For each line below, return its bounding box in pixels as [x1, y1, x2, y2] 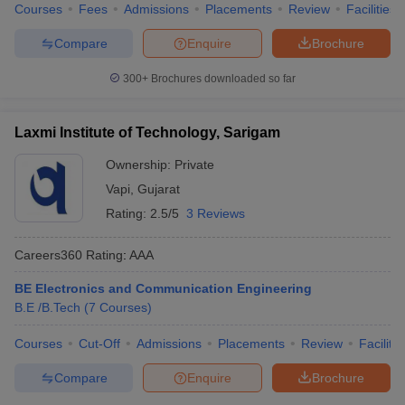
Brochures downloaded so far [148, 72, 296, 85]
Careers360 [14, 247, 82, 262]
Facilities [346, 2, 396, 16]
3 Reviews [186, 206, 245, 221]
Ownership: [106, 157, 174, 172]
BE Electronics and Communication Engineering [14, 281, 312, 296]
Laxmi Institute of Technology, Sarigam [14, 125, 280, 140]
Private [174, 157, 214, 172]
